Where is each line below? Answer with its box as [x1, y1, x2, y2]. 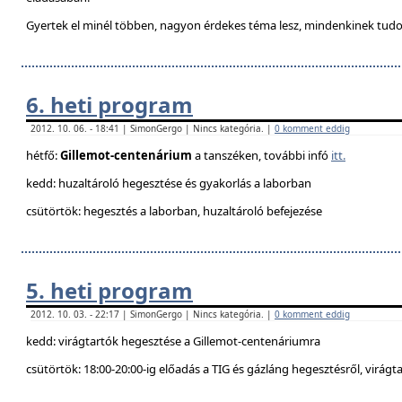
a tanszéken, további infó [192, 147, 331, 163]
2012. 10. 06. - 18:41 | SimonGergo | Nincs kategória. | [31, 122, 275, 135]
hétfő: [26, 147, 60, 163]
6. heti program [26, 90, 193, 119]
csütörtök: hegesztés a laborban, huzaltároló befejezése [26, 203, 322, 219]
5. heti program [26, 275, 193, 305]
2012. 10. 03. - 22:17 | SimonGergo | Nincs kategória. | [31, 308, 275, 320]
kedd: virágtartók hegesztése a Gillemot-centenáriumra [26, 333, 320, 349]
